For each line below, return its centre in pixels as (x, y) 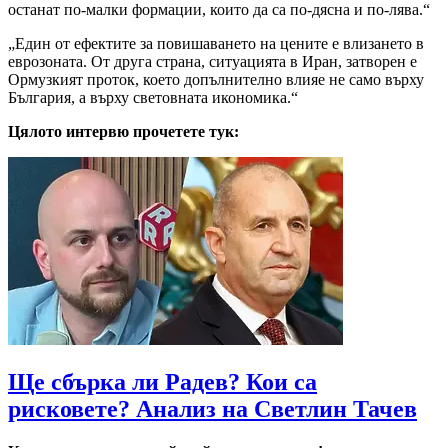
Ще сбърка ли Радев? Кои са (162, 381)
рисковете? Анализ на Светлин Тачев (212, 408)
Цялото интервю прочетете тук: (123, 131)
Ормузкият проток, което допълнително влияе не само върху (216, 79)
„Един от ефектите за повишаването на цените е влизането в (216, 43)
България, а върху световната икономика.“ (153, 97)
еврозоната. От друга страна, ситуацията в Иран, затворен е (212, 61)
